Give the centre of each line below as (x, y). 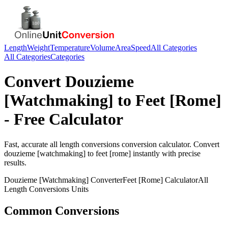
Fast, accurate (27, 144)
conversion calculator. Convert (169, 144)
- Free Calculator (64, 119)
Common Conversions (62, 210)
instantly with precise (166, 153)
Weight (38, 48)
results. (15, 162)
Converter (106, 180)
